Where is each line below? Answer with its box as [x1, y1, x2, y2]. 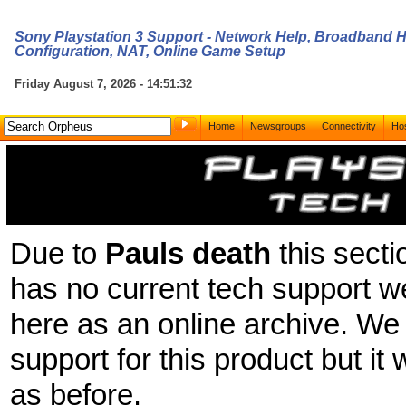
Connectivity [322, 121, 376, 131]
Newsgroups [250, 121, 306, 131]
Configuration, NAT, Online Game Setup [14, 43, 285, 59]
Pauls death [104, 237, 271, 271]
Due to [9, 237, 105, 271]
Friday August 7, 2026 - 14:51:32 [14, 77, 192, 91]
